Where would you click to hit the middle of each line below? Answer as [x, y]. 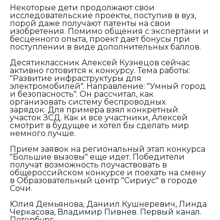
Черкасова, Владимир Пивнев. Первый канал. [106, 212]
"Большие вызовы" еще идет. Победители [97, 157]
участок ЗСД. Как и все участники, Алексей [99, 117]
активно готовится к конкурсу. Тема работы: [100, 70]
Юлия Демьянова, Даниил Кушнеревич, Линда [108, 204]
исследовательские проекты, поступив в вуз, [103, 15]
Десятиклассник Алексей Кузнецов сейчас [100, 62]
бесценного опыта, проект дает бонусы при [100, 39]
